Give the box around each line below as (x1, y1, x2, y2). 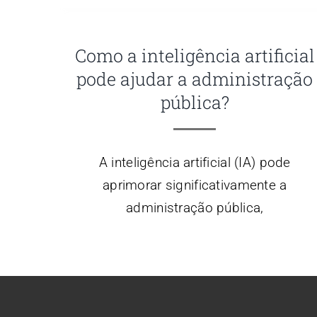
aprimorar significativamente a (103, 177, 287, 194)
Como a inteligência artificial (74, 44, 315, 68)
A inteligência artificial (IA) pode (98, 154, 291, 171)
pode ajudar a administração (76, 67, 313, 91)
